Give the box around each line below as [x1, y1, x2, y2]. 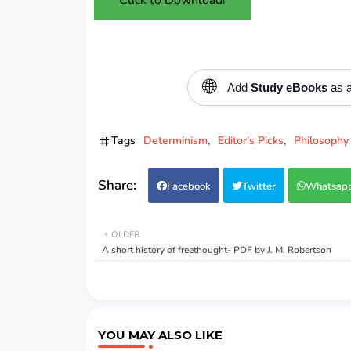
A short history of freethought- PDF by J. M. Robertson [101, 243, 331, 256]
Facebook [166, 179, 211, 194]
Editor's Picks [217, 132, 284, 148]
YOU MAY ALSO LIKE [97, 327, 223, 342]
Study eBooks [250, 80, 327, 94]
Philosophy [293, 132, 349, 148]
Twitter [241, 179, 276, 194]
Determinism [143, 132, 208, 148]
